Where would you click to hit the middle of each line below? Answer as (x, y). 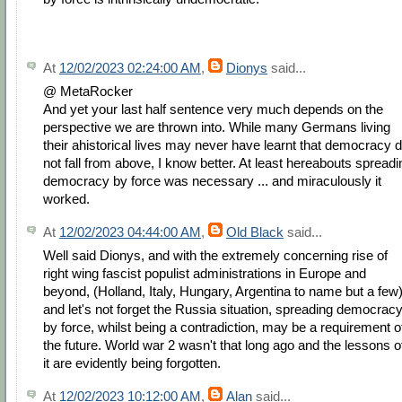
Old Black (255, 232)
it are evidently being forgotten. (132, 363)
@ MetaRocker (88, 92)
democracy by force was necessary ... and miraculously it (212, 181)
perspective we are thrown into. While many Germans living (217, 127)
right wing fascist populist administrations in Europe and (205, 274)
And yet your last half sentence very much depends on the (213, 109)
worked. (66, 199)
